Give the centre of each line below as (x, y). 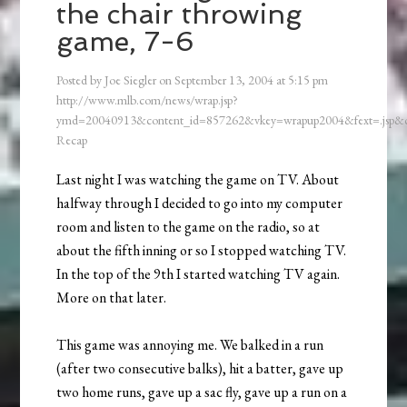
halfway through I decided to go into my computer (200, 203)
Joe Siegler (131, 79)
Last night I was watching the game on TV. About (198, 179)
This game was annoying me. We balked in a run (190, 344)
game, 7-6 (126, 41)
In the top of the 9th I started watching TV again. (199, 273)
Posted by (81, 79)
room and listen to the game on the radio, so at (189, 226)
